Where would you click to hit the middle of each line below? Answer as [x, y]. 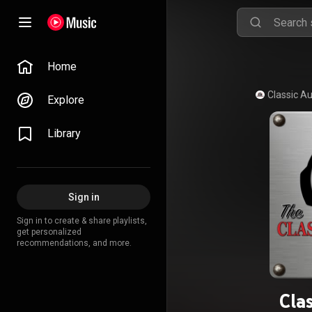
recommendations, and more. [74, 243]
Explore [66, 100]
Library [64, 133]
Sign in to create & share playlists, [82, 221]
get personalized [49, 232]
